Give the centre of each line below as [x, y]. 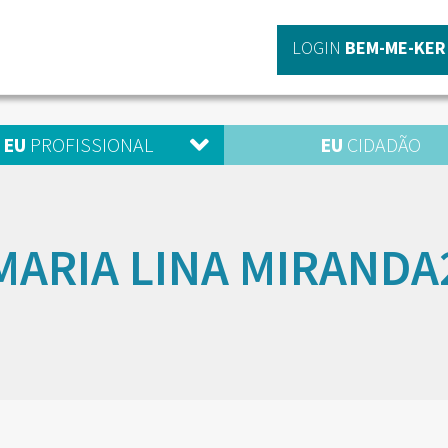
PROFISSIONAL [89, 144]
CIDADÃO [381, 144]
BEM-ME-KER [395, 47]
